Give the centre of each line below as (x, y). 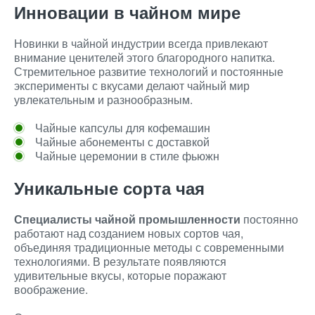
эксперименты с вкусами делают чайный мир (132, 85)
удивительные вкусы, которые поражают (120, 275)
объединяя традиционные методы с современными (149, 247)
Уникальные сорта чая (109, 188)
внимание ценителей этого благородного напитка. (144, 57)
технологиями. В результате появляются (120, 261)
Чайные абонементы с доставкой (122, 142)
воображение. (51, 289)
